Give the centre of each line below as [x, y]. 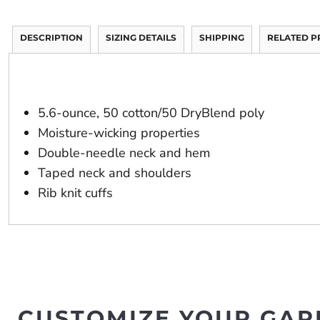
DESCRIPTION [51, 37]
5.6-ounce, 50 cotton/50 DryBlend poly [151, 113]
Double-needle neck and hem [124, 153]
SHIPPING [222, 37]
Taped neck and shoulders [115, 173]
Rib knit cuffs [75, 193]
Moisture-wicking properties [119, 133]
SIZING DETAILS [141, 37]
